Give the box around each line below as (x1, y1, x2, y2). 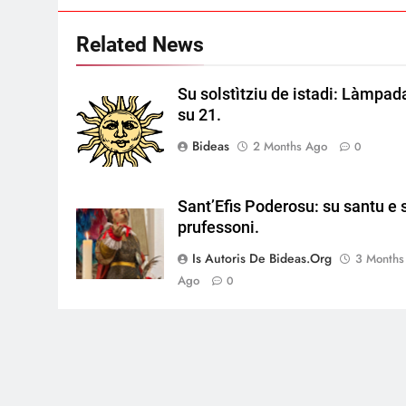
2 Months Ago (253, 138, 328, 156)
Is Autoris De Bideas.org (192, 249, 333, 268)
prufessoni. (178, 218, 260, 237)
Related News (76, 32, 204, 58)
